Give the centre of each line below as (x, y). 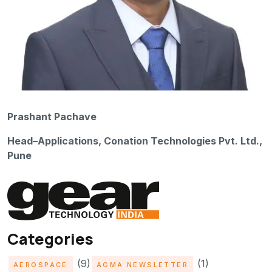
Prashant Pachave (52, 117)
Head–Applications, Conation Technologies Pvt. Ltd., (135, 141)
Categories (50, 239)
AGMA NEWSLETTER (142, 265)
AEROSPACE (41, 265)
